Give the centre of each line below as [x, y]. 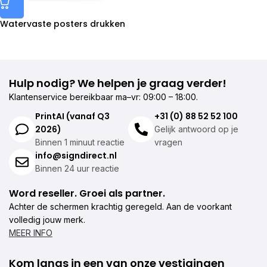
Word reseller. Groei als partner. [87, 193]
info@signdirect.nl [76, 155]
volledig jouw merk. [47, 219]
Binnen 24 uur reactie [77, 168]
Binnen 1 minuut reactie [80, 142]
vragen [168, 142]
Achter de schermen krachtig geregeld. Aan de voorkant [120, 206]
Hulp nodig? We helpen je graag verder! [118, 83]
